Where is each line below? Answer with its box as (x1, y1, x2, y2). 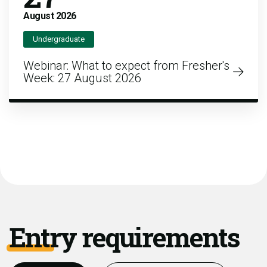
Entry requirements (9, 219, 240, 255)
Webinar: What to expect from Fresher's (23, 58, 229, 73)
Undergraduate (33, 35, 85, 44)
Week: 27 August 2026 (23, 71, 141, 86)
